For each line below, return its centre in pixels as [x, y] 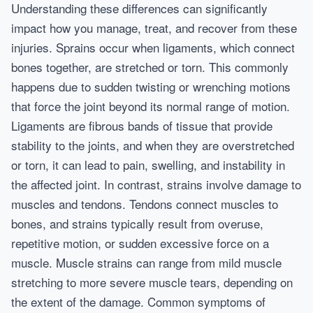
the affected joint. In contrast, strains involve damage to [156, 184]
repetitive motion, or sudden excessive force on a [140, 243]
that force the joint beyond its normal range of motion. [151, 106]
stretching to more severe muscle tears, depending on [152, 282]
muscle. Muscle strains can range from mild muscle [146, 262]
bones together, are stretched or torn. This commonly [150, 67]
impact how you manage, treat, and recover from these [154, 28]
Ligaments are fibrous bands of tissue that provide [142, 125]
